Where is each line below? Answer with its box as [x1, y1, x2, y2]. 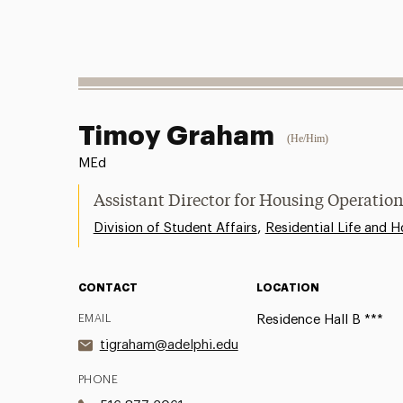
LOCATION [255, 282, 319, 293]
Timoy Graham [77, 121, 274, 149]
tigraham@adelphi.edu [99, 337, 238, 352]
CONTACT [77, 282, 138, 293]
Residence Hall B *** [255, 312, 383, 327]
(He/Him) [286, 131, 328, 145]
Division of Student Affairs [93, 220, 257, 235]
